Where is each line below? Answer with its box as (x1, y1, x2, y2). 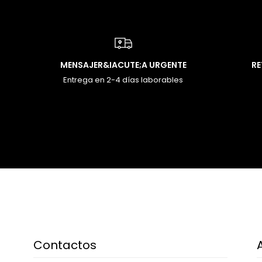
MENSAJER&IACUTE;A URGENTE (60, 59, 187, 71)
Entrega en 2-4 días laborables (63, 74, 184, 85)
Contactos (33, 237, 96, 253)
